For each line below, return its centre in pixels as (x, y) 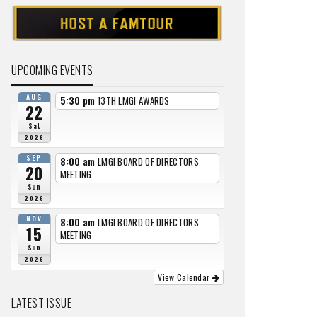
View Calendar (185, 277)
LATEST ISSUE (41, 302)
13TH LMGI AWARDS (133, 101)
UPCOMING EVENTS (52, 70)
